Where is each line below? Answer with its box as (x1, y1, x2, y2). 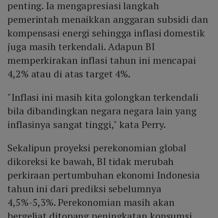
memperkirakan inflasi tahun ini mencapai (7, 54, 196, 67)
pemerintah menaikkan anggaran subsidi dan (7, 13, 208, 26)
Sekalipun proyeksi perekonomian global (7, 141, 187, 155)
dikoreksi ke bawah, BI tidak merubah (7, 155, 174, 168)
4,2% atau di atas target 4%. (7, 67, 131, 81)
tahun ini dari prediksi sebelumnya (7, 182, 162, 196)
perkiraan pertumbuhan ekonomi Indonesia (7, 168, 200, 182)
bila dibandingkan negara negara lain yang (7, 104, 197, 118)
